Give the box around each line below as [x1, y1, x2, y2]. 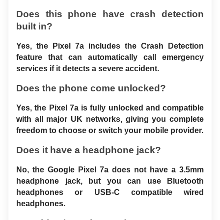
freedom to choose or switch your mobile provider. [16, 126, 203, 135]
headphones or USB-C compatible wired [16, 188, 204, 196]
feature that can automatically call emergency [16, 53, 204, 61]
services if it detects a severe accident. [16, 64, 159, 73]
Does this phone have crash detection [16, 8, 204, 19]
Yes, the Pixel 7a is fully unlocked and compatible [16, 103, 204, 112]
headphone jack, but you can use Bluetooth [16, 176, 204, 185]
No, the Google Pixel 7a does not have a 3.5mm [16, 165, 204, 174]
